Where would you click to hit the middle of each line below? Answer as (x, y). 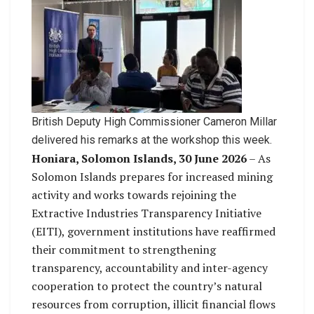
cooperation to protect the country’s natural (147, 286)
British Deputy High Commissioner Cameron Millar (154, 121)
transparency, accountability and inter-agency (150, 267)
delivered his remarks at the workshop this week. (152, 139)
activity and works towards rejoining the (134, 194)
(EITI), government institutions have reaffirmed (153, 231)
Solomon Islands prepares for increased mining (152, 176)
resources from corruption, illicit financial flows (153, 304)
